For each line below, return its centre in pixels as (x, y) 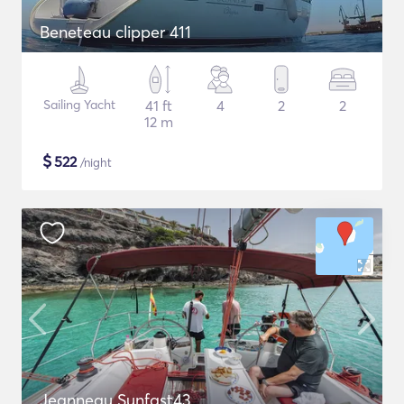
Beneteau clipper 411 (115, 32)
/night (94, 162)
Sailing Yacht (79, 105)
